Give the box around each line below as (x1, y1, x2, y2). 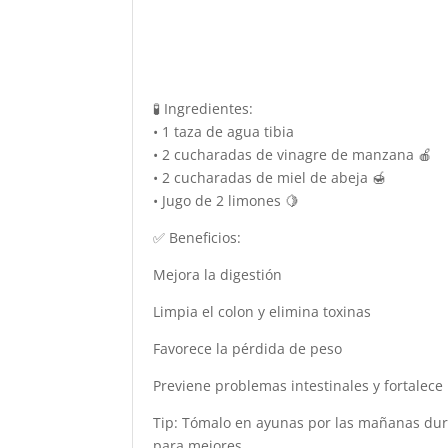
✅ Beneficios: (153, 228, 241, 247)
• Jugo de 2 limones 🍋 (153, 191, 299, 210)
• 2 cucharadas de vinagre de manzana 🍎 (153, 145, 432, 164)
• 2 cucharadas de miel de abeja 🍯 (153, 168, 386, 187)
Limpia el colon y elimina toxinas (153, 302, 371, 321)
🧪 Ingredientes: (153, 99, 253, 118)
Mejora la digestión (153, 265, 282, 284)
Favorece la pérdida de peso (153, 339, 342, 358)
